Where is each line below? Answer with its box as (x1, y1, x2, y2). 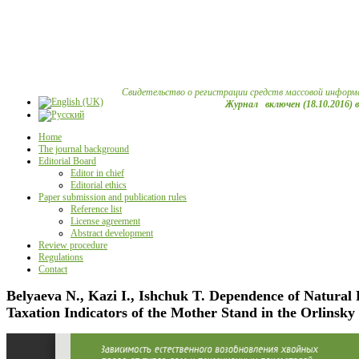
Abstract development (71, 228, 153, 239)
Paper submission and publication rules (38, 192, 187, 203)
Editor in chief (71, 167, 124, 179)
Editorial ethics (71, 179, 127, 191)
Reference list (71, 204, 122, 215)
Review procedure (38, 240, 107, 251)
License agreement (71, 216, 140, 227)
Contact (38, 264, 67, 275)
